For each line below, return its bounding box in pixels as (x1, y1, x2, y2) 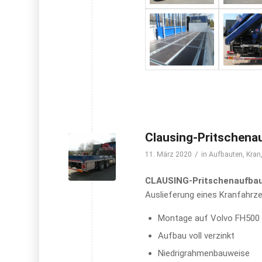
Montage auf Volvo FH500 (158, 212, 260, 223)
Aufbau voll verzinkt (158, 230, 235, 241)
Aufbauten (209, 150, 243, 159)
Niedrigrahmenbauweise (158, 247, 250, 258)
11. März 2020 (145, 150, 192, 159)
